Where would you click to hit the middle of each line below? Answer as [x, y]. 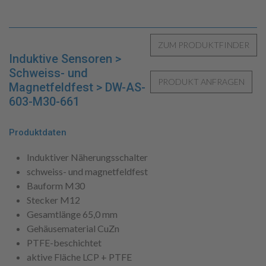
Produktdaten [38, 132]
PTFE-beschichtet [64, 242]
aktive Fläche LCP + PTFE [79, 256]
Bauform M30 [56, 185]
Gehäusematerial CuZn [73, 228]
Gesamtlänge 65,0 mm [72, 214]
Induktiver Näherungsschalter [87, 157]
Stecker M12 [53, 199]
